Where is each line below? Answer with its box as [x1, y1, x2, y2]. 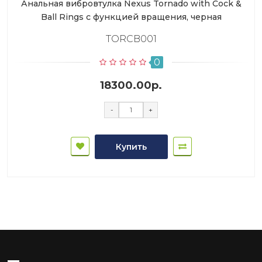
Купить [115, 141, 147, 152]
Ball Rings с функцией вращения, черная [40, 12, 222, 22]
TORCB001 [105, 33, 157, 44]
